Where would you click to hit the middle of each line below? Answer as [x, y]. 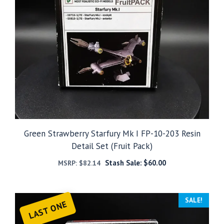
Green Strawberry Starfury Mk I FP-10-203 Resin [112, 133]
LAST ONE [48, 210]
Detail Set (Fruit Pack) [112, 146]
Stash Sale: [124, 162]
